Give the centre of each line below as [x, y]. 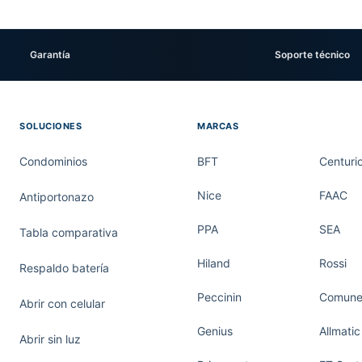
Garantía [50, 55]
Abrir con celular [62, 303]
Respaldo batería [64, 268]
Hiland [214, 263]
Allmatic [340, 331]
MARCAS [218, 126]
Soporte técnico [312, 55]
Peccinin [219, 297]
